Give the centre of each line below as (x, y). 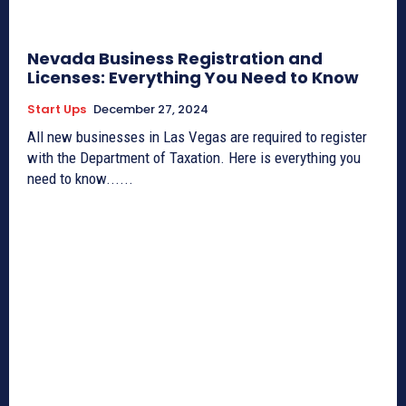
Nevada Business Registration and (175, 59)
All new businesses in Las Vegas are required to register (197, 137)
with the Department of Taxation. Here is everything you (194, 158)
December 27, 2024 (151, 110)
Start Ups (57, 110)
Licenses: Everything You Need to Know (193, 78)
